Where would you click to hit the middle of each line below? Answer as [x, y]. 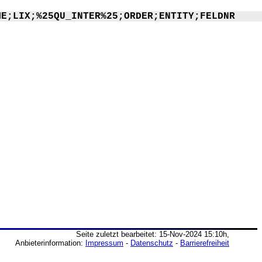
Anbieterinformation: [50, 243]
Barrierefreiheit [205, 243]
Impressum [104, 243]
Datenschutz [152, 243]
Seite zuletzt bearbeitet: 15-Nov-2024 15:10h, [153, 234]
